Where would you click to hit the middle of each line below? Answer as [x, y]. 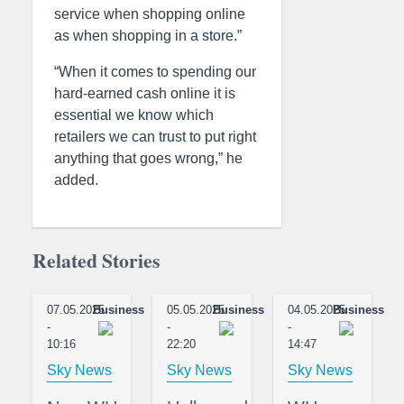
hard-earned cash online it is [145, 94]
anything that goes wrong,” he [148, 159]
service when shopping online [150, 14]
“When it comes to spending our [155, 72]
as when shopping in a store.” [148, 36]
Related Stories [96, 261]
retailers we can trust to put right [155, 137]
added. [76, 180]
